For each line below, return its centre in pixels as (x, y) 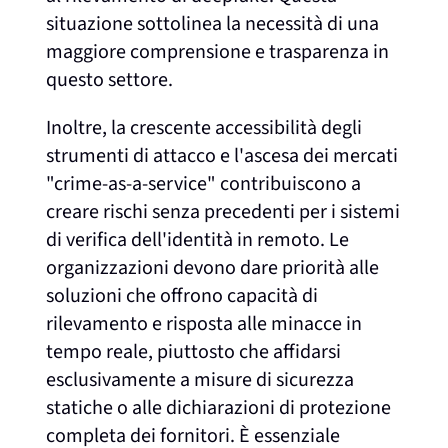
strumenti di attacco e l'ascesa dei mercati (222, 155)
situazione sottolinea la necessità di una (213, 23)
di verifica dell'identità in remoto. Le (198, 239)
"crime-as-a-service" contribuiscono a (204, 183)
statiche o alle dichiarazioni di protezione (219, 407)
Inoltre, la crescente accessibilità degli (204, 127)
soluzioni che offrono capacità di (182, 295)
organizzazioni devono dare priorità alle (213, 267)
